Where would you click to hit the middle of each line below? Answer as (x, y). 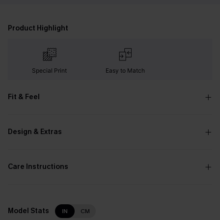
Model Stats (28, 211)
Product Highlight (38, 28)
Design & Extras (35, 132)
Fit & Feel (24, 97)
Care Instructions (38, 167)
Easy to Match (125, 70)
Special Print (50, 70)
